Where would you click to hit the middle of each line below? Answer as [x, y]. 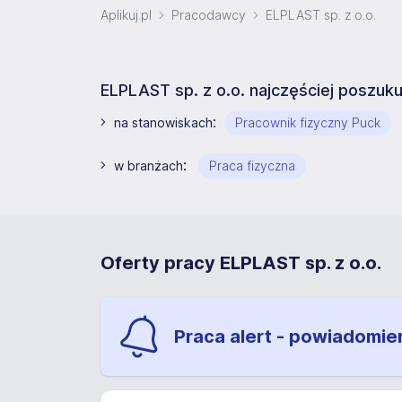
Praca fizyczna [252, 166]
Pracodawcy [209, 15]
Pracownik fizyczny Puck [308, 122]
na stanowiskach [163, 122]
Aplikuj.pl [126, 15]
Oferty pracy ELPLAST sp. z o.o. [241, 263]
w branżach [149, 166]
